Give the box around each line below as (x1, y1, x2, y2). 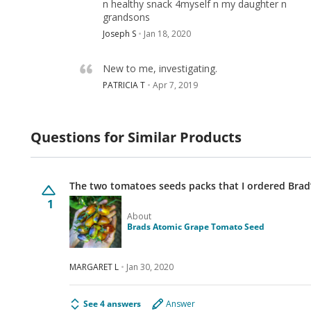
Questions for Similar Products (31, 127, 242, 146)
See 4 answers (83, 297, 141, 310)
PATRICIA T (103, 79, 145, 92)
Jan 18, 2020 (144, 28, 191, 40)
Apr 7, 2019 (153, 79, 198, 92)
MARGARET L (69, 261, 119, 274)
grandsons (103, 10, 150, 24)
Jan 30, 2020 (126, 261, 174, 274)
